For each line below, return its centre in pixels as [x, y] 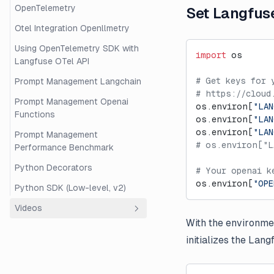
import [211, 55]
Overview [34, 231]
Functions [35, 114]
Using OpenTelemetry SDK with [77, 48]
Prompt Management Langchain [78, 81]
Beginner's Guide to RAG [64, 251]
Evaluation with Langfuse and [74, 264]
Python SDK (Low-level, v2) [70, 188]
